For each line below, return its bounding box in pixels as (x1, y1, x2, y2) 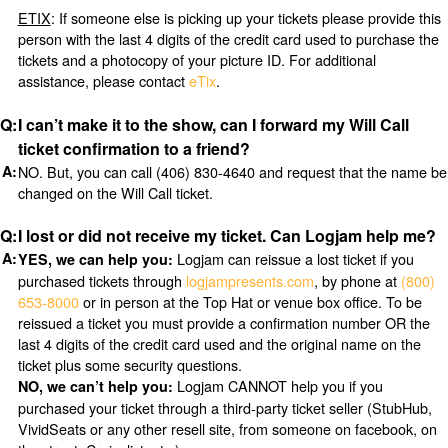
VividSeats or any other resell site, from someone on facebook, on (17, 418, 437, 440)
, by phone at (313, 270, 401, 292)
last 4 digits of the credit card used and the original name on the (17, 333, 421, 355)
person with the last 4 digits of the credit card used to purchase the (17, 27, 439, 49)
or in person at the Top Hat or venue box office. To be (78, 291, 422, 313)
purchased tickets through (17, 270, 186, 292)
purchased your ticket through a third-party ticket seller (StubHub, (17, 397, 432, 419)
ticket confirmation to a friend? (17, 136, 250, 160)
